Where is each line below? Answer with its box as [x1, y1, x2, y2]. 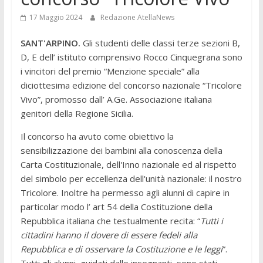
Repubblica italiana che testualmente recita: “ [20, 215, 200, 227]
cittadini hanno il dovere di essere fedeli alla [20, 229, 197, 241]
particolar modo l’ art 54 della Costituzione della [20, 201, 213, 213]
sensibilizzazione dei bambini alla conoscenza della [20, 144, 222, 157]
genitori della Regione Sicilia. [20, 107, 133, 120]
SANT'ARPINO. [20, 37, 83, 49]
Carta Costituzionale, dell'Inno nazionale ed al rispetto [20, 159, 237, 171]
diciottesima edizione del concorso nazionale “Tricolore [20, 79, 242, 92]
